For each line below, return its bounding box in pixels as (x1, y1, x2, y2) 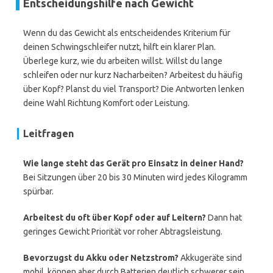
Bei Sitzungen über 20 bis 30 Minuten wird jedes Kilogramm (23, 172, 247, 182)
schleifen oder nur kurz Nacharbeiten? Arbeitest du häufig (23, 70, 243, 80)
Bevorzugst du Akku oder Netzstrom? (23, 253, 179, 263)
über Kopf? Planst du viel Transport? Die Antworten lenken (23, 84, 244, 94)
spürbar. (23, 186, 54, 196)
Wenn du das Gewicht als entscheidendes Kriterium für (23, 28, 230, 38)
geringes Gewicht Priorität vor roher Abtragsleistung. (23, 227, 222, 236)
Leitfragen (23, 128, 74, 139)
